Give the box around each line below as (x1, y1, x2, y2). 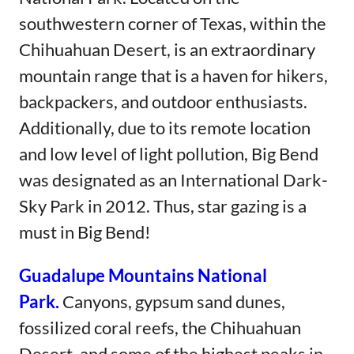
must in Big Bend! (19, 220, 151, 243)
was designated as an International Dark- (19, 168, 328, 190)
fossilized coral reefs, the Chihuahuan (19, 316, 301, 338)
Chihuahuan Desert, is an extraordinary (19, 38, 315, 60)
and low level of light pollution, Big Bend (19, 142, 318, 164)
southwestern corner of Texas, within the (19, 12, 326, 34)
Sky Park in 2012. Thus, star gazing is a (19, 194, 307, 217)
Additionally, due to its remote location (19, 116, 311, 138)
